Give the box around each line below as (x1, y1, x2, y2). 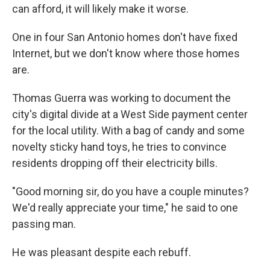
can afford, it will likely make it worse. (12, 2, 189, 15)
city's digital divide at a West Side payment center (12, 108, 248, 121)
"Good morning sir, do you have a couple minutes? (12, 185, 249, 198)
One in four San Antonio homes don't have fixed (12, 31, 237, 43)
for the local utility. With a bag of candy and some (12, 124, 245, 137)
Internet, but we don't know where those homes (12, 47, 240, 60)
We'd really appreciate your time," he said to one (12, 201, 238, 214)
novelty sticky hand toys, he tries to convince (12, 140, 227, 153)
